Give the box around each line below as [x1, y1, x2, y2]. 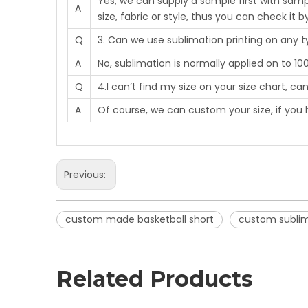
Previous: [64, 168, 109, 181]
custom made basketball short [65, 212, 214, 226]
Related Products [56, 265, 253, 292]
